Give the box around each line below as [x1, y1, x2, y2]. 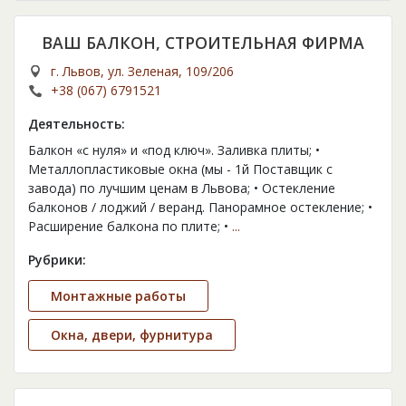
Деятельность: [28, 115, 125, 133]
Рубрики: [28, 251, 86, 269]
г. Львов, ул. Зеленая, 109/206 [51, 63, 234, 81]
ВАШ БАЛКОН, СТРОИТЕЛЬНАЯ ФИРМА [42, 32, 364, 54]
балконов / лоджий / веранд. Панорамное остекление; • [28, 198, 372, 217]
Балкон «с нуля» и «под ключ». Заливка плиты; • [28, 141, 320, 159]
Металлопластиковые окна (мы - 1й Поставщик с [28, 160, 333, 179]
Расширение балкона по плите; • [28, 217, 232, 236]
